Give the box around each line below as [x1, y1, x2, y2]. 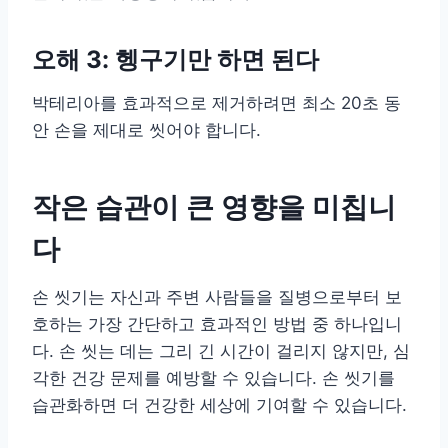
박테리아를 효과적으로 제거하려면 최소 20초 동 [32, 92, 401, 113]
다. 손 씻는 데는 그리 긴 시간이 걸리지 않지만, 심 [32, 340, 410, 361]
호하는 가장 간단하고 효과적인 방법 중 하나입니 [32, 313, 402, 334]
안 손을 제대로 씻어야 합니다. [32, 119, 261, 140]
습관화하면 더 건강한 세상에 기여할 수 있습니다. [32, 394, 407, 415]
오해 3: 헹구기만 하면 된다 [32, 44, 319, 74]
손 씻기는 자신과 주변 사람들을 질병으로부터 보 [32, 286, 402, 307]
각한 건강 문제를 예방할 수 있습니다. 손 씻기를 [32, 367, 395, 388]
